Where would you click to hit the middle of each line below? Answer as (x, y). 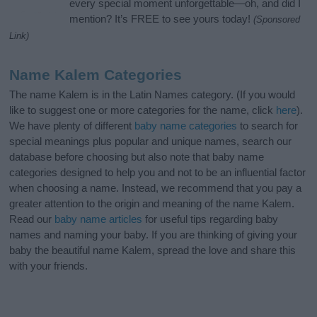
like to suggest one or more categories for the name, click (143, 110)
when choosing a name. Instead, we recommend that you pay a (156, 188)
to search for (268, 126)
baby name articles (99, 219)
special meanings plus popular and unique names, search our (151, 142)
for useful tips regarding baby (211, 219)
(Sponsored (277, 20)
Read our (32, 219)
